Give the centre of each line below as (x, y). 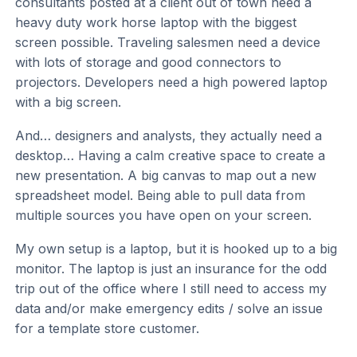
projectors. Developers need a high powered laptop (172, 82)
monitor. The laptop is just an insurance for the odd (171, 269)
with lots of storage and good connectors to (149, 63)
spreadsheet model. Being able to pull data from (161, 196)
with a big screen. (69, 102)
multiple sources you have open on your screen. (164, 216)
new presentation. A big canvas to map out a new (166, 176)
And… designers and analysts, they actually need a (169, 136)
